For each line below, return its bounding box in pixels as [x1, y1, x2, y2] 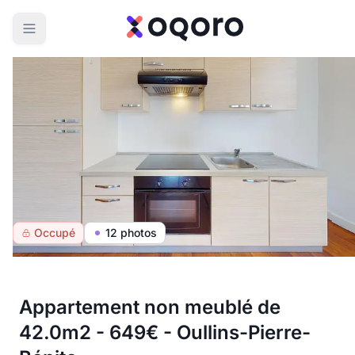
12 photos [105, 226, 157, 239]
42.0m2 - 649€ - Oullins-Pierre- [19, 321, 311, 344]
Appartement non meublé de [19, 296, 281, 319]
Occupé [34, 226, 75, 239]
